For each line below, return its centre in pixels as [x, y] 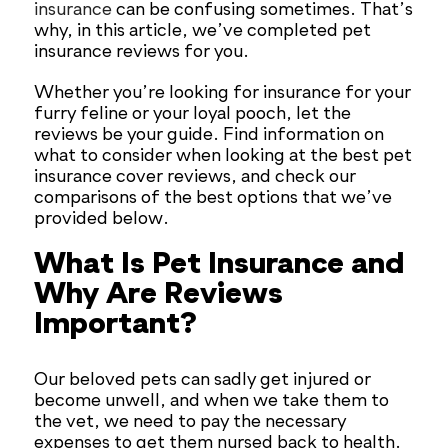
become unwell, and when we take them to [212, 401]
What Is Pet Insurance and [219, 265]
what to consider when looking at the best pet [223, 156]
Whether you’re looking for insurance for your [223, 93]
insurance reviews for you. [142, 52]
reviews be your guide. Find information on [209, 135]
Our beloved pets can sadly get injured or [203, 380]
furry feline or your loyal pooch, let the [193, 114]
